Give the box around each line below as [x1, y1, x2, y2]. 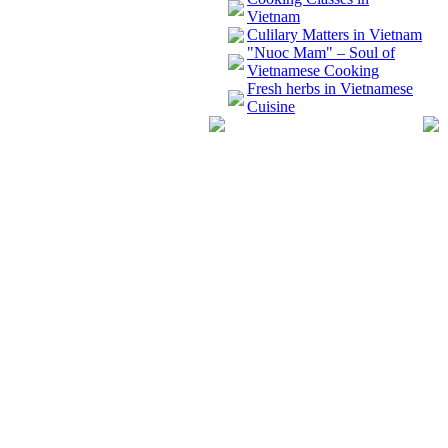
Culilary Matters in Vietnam [247, 26, 422, 43]
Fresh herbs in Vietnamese [247, 80, 413, 97]
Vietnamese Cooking [247, 62, 379, 79]
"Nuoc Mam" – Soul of [247, 44, 395, 61]
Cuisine [247, 98, 295, 115]
